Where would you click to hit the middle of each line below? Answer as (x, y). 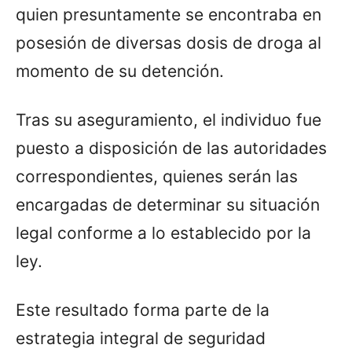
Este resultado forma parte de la (143, 310)
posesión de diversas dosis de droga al (169, 43)
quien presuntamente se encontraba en (169, 15)
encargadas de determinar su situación (168, 205)
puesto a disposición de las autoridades (171, 148)
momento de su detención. (120, 71)
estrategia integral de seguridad (141, 339)
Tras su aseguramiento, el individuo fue (169, 120)
